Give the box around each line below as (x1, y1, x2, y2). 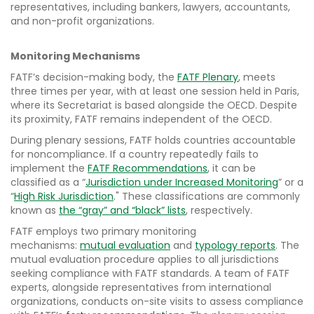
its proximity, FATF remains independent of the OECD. (11, 112, 275, 127)
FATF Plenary (177, 70, 238, 85)
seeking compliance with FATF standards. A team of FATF (11, 266, 289, 281)
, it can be (207, 161, 256, 176)
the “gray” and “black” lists (59, 203, 186, 218)
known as (11, 203, 59, 218)
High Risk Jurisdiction (14, 189, 114, 204)
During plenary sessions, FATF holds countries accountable (11, 133, 296, 148)
